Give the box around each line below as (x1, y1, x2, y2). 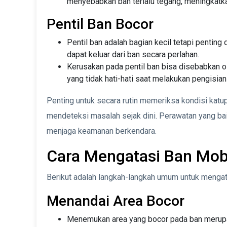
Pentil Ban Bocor (47, 16, 154, 33)
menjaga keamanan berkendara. (47, 126, 157, 136)
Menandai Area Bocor (47, 193, 184, 210)
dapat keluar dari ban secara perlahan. (67, 50, 199, 60)
